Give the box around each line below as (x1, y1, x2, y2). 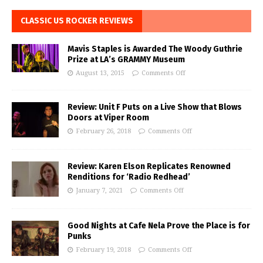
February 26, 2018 (76, 127, 131, 136)
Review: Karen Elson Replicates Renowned (68, 161, 231, 172)
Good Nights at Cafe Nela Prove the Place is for (68, 221, 250, 231)
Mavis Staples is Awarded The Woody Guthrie (68, 44, 242, 55)
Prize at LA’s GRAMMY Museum (68, 55, 185, 65)
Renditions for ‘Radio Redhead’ (68, 172, 190, 183)
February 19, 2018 (76, 246, 131, 254)
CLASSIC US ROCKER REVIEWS (21, 16, 133, 26)
